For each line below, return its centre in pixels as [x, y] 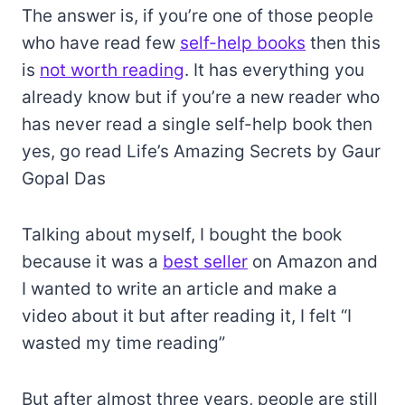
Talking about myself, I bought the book [182, 235]
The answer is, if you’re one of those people [198, 16]
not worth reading [112, 71]
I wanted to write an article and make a [179, 289]
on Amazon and [313, 262]
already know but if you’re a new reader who [201, 98]
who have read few [101, 43]
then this [343, 43]
